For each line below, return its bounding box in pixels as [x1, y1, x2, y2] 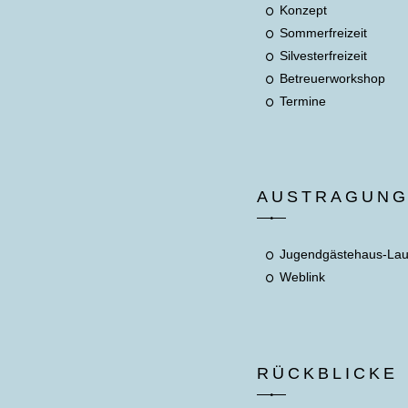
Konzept [280, 2, 328, 17]
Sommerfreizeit [280, 25, 368, 40]
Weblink [280, 270, 326, 285]
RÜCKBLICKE [257, 363, 399, 382]
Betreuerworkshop [280, 70, 386, 86]
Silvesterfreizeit [280, 47, 368, 63]
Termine [280, 93, 327, 108]
